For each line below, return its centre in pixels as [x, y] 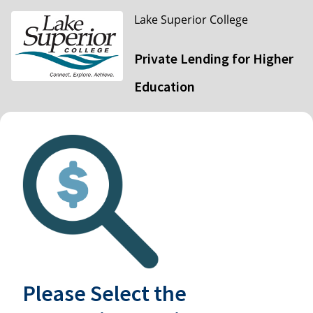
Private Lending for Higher [214, 58]
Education [165, 86]
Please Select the [104, 293]
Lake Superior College [191, 20]
